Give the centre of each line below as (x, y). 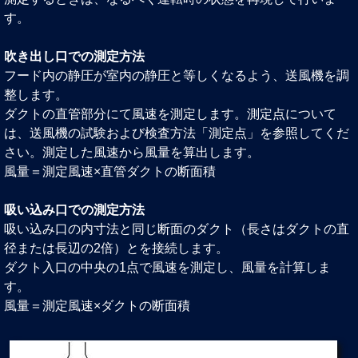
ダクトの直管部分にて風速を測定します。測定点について (170, 114)
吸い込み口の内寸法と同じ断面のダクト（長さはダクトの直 (177, 229)
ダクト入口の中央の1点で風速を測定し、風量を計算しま (167, 268)
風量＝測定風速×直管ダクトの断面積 (110, 172)
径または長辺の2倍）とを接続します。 (116, 249)
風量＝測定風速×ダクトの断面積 (97, 306)
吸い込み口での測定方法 (74, 210)
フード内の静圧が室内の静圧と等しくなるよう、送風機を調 (177, 76)
